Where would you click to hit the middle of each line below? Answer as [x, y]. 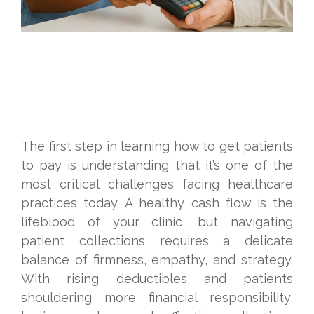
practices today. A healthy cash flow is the [157, 203]
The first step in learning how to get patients [157, 146]
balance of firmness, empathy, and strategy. [157, 260]
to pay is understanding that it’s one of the [157, 165]
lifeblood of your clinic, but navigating [157, 222]
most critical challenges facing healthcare [157, 184]
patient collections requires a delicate [157, 241]
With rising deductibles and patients [157, 279]
